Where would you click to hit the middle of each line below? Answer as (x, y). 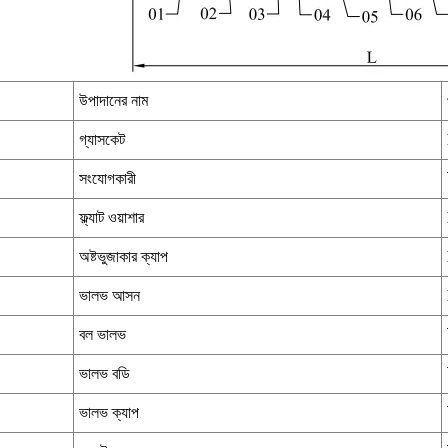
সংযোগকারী (107, 179)
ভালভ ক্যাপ (109, 413)
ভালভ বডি (104, 374)
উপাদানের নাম (113, 101)
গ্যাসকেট (102, 140)
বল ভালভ (102, 335)
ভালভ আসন (109, 296)
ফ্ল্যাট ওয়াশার (111, 218)
